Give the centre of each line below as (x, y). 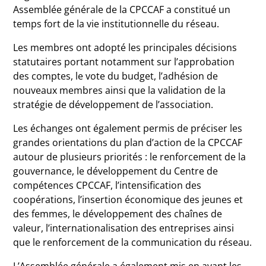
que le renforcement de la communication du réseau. (133, 242)
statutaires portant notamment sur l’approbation (124, 62)
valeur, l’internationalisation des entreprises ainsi (124, 228)
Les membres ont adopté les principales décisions (125, 47)
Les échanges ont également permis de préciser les (128, 128)
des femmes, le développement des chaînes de (118, 214)
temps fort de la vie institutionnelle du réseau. (116, 24)
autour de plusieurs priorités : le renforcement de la (130, 157)
